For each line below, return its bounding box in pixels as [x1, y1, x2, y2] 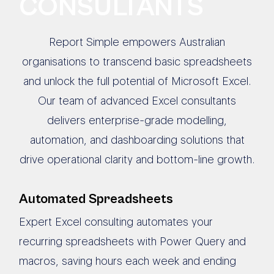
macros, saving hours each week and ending [19, 254, 237, 267]
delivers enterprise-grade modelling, [47, 114, 227, 127]
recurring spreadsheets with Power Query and [19, 234, 246, 248]
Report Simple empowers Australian [49, 35, 225, 49]
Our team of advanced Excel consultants [38, 94, 236, 108]
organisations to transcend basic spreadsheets [22, 55, 252, 68]
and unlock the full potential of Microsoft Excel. [23, 75, 251, 88]
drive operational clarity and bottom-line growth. [19, 153, 255, 166]
